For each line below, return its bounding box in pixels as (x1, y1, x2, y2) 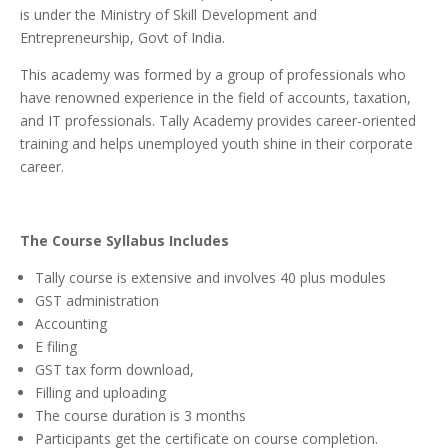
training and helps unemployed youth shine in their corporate (20, 134, 413, 154)
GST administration (35, 291, 159, 311)
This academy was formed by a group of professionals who (20, 65, 406, 85)
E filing (35, 337, 77, 357)
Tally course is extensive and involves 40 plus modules (35, 268, 386, 288)
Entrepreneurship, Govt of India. (20, 28, 225, 48)
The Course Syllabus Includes (20, 231, 229, 251)
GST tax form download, (35, 360, 198, 380)
